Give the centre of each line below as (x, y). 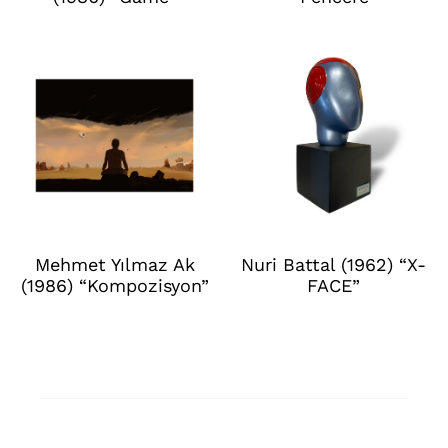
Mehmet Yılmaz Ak (114, 265)
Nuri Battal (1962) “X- (333, 265)
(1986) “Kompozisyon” (114, 286)
